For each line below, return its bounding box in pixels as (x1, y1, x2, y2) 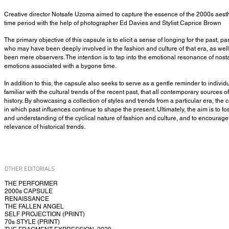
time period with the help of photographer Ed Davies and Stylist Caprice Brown (4, 19, 221, 27)
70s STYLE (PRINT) (5, 218, 60, 225)
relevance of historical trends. (4, 123, 85, 130)
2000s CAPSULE (5, 188, 53, 195)
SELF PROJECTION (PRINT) (5, 211, 85, 218)
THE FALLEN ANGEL (5, 203, 64, 210)
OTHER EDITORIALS (5, 166, 55, 173)
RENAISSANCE (5, 195, 49, 202)
